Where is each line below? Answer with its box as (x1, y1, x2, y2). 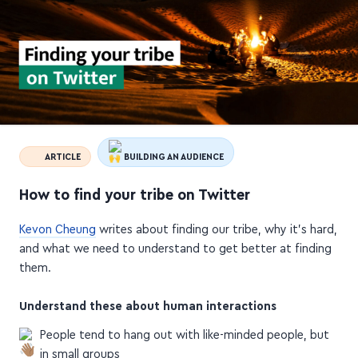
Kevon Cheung (19, 228, 96, 241)
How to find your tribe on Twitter (19, 192, 250, 209)
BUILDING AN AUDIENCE (121, 157, 225, 167)
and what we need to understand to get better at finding (19, 247, 332, 261)
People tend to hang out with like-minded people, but (39, 333, 329, 347)
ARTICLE (43, 157, 82, 167)
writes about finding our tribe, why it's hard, (96, 228, 337, 241)
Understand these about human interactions (19, 304, 276, 318)
